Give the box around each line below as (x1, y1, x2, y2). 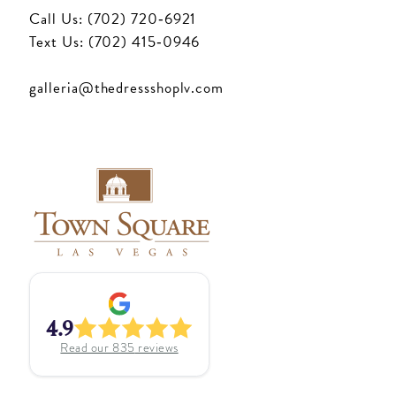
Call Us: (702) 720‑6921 (29, 7, 197, 30)
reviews (134, 339, 179, 357)
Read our (60, 339, 113, 357)
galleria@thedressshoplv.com (29, 76, 224, 99)
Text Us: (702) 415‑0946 (29, 30, 201, 53)
